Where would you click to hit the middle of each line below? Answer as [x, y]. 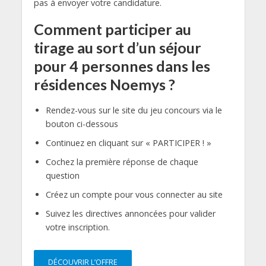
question [62, 175]
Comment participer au [112, 29]
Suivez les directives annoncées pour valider [130, 213]
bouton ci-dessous [82, 123]
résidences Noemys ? [104, 84]
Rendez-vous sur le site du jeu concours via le [134, 110]
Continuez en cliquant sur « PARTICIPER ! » [128, 142]
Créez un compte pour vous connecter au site [134, 194]
